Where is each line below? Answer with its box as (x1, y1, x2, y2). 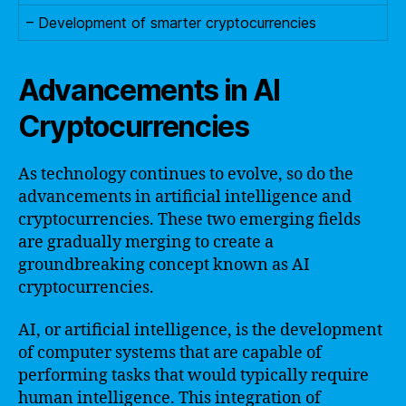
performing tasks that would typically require (18, 365, 369, 386)
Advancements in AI (18, 72, 281, 108)
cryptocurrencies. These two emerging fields (18, 208, 361, 230)
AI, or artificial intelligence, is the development (18, 320, 382, 341)
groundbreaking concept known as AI (18, 254, 310, 275)
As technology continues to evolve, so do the (18, 163, 353, 185)
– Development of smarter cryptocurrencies (26, 13, 316, 32)
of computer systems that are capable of (18, 343, 322, 363)
